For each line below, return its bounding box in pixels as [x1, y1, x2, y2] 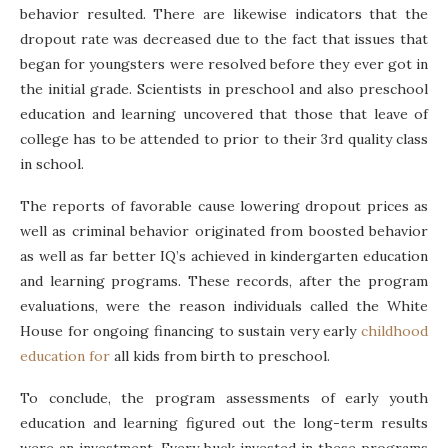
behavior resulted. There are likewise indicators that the [20, 5, 428, 24]
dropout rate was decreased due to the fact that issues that [20, 30, 428, 49]
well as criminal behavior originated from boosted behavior [20, 222, 428, 241]
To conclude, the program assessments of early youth [20, 389, 428, 408]
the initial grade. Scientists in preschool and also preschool [20, 80, 428, 99]
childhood [361, 322, 428, 341]
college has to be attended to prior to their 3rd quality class [20, 130, 428, 149]
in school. [20, 155, 84, 174]
